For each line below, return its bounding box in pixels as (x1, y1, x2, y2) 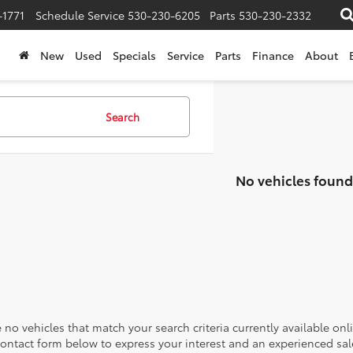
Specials (113, 47, 156, 64)
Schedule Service (35, 7, 124, 24)
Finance (252, 47, 294, 64)
